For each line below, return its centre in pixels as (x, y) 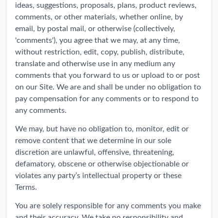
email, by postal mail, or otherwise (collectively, (95, 28)
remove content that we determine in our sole (93, 140)
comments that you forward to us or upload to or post (108, 74)
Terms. (26, 186)
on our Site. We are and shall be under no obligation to (108, 86)
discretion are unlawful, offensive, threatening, (95, 151)
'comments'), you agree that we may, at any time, (98, 39)
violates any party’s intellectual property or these (98, 175)
